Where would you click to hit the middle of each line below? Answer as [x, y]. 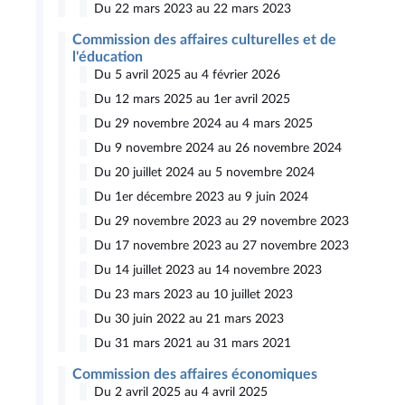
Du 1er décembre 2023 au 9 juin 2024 [201, 197]
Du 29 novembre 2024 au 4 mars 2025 [203, 123]
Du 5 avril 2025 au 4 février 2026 [187, 75]
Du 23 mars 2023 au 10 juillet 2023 [193, 294]
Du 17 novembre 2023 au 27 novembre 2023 [221, 245]
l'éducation [108, 57]
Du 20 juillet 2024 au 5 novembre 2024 [204, 172]
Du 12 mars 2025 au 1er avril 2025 [192, 99]
